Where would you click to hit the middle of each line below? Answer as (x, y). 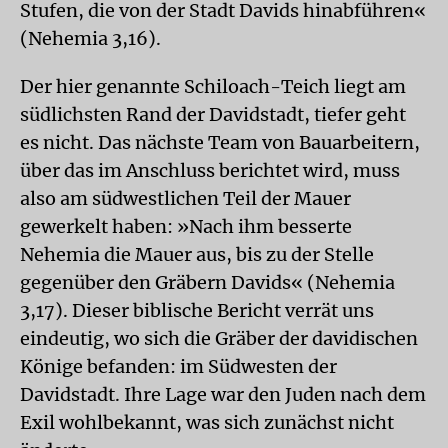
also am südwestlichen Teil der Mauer (185, 198)
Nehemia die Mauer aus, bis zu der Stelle (197, 254)
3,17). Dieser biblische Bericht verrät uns (197, 310)
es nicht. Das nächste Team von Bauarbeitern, (220, 142)
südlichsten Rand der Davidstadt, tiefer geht (213, 114)
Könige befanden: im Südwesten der (178, 366)
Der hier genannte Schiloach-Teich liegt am (213, 86)
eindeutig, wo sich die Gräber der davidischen (219, 338)
